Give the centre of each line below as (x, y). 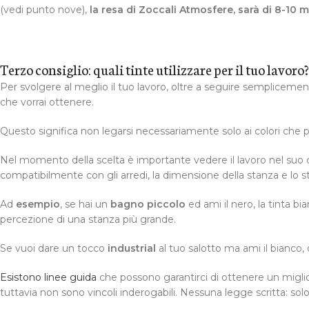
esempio (38, 205)
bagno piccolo (147, 205)
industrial (132, 249)
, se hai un (84, 205)
